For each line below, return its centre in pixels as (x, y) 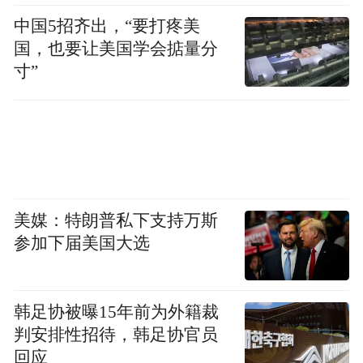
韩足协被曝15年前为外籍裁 (117, 312)
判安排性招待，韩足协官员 (116, 334)
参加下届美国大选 (82, 243)
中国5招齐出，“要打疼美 (107, 26)
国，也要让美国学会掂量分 (116, 49)
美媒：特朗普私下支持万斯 (116, 220)
